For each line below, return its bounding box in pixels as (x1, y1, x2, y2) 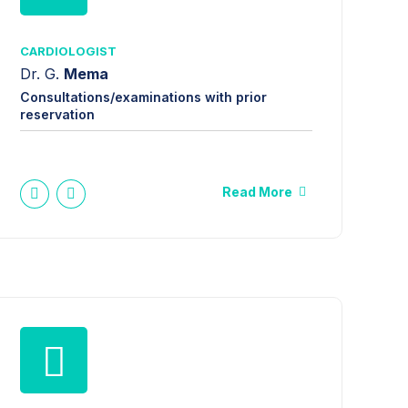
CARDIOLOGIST (20, 43, 117, 58)
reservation (20, 106, 96, 122)
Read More (222, 183, 292, 199)
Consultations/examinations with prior (20, 88, 268, 105)
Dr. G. (20, 65, 65, 84)
